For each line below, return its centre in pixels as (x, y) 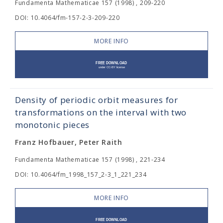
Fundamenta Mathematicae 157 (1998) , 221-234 (90, 160)
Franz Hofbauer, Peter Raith (69, 142)
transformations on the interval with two (101, 112)
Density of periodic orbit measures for (97, 100)
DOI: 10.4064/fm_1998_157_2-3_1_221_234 (81, 175)
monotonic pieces (53, 125)
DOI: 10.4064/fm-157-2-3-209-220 (67, 18)
